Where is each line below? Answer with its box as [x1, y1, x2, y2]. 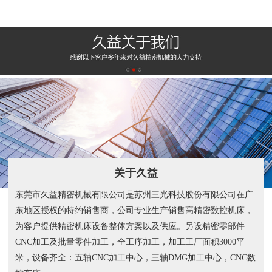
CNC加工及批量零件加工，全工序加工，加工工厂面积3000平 [15, 237, 245, 246]
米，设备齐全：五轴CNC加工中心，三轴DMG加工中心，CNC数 [15, 253, 256, 262]
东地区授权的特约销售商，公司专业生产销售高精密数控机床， [15, 205, 254, 215]
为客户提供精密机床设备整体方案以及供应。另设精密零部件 [15, 221, 245, 231]
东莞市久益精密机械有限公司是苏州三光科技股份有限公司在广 [15, 189, 254, 199]
